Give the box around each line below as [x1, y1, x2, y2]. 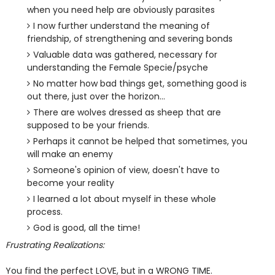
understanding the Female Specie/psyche [26, 61, 208, 74]
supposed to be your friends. [26, 119, 149, 131]
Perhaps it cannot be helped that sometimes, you [33, 135, 247, 147]
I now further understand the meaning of [33, 20, 210, 32]
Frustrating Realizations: [5, 239, 104, 251]
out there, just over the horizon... [26, 90, 165, 103]
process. [26, 206, 63, 218]
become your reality [26, 177, 114, 189]
